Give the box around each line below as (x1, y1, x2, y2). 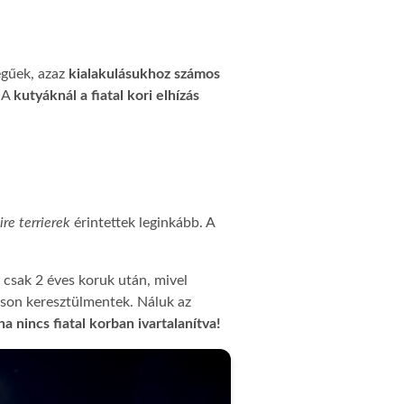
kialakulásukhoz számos (69, 67, 220, 81)
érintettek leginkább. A (70, 216, 215, 230)
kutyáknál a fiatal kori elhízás (14, 88, 199, 103)
